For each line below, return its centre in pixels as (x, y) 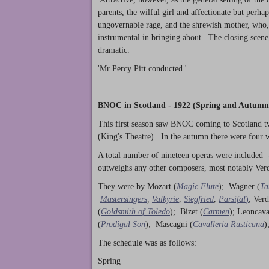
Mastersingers (124, 199)
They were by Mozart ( (137, 186)
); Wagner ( (239, 186)
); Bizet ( (186, 211)
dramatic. (114, 50)
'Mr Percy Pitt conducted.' (142, 68)
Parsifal (232, 199)
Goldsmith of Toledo (135, 211)
